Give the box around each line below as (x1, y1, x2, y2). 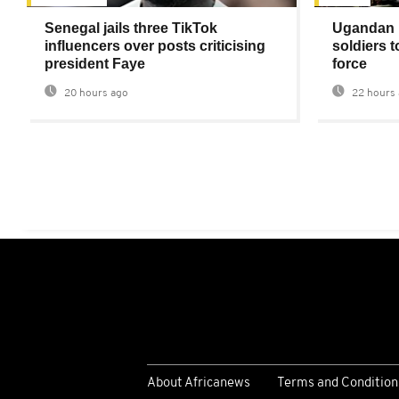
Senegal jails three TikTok (45, 20, 217, 37)
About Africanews (146, 376, 250, 390)
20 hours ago (61, 88, 128, 100)
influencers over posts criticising (45, 38, 265, 54)
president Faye (45, 56, 145, 72)
